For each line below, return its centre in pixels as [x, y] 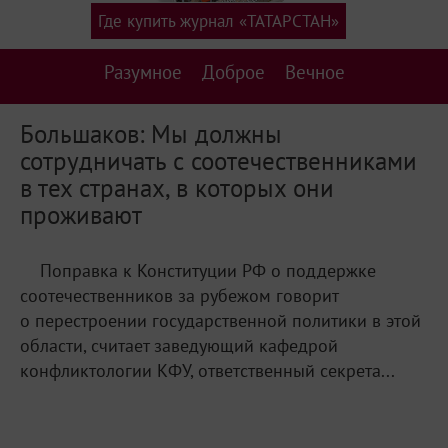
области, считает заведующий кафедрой [179, 345]
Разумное [142, 72]
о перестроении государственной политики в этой [220, 320]
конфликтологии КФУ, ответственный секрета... [207, 370]
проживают [81, 214]
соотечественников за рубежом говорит [179, 295]
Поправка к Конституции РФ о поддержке [208, 270]
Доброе [233, 72]
